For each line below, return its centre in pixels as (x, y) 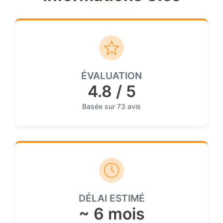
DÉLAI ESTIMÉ (111, 198)
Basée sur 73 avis (111, 106)
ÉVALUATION (111, 75)
